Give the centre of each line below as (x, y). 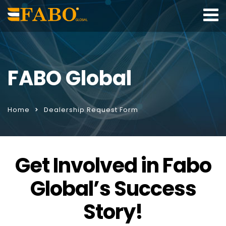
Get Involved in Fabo (113, 165)
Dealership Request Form (91, 110)
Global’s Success (113, 189)
